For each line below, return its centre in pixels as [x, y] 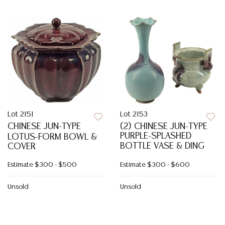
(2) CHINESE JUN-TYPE [164, 127]
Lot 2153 [134, 115]
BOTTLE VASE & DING [162, 146]
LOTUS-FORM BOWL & [52, 137]
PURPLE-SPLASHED [156, 136]
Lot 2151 [20, 115]
